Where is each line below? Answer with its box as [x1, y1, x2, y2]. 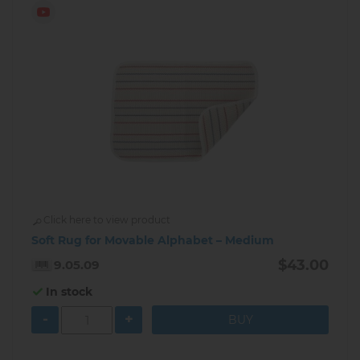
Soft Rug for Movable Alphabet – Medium [31, 233, 274, 248]
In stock [46, 284, 92, 300]
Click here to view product [43, 214, 170, 227]
